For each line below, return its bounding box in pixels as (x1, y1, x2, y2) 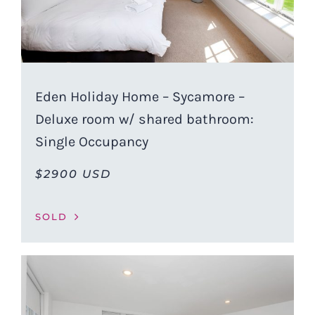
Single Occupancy (34, 134, 148, 150)
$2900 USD (34, 167, 111, 181)
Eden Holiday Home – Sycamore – (34, 89, 245, 105)
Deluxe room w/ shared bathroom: (34, 111, 254, 128)
